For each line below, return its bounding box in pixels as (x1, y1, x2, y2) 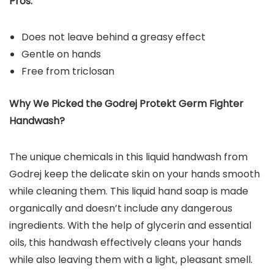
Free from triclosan (21, 64, 114, 78)
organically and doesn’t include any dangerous (9, 201, 232, 215)
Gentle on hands (21, 46, 101, 61)
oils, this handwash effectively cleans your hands (9, 235, 242, 250)
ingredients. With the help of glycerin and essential (9, 218, 251, 232)
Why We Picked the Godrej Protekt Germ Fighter (9, 96, 243, 111)
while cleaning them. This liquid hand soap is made (9, 183, 248, 198)
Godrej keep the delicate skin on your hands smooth (9, 166, 260, 181)
